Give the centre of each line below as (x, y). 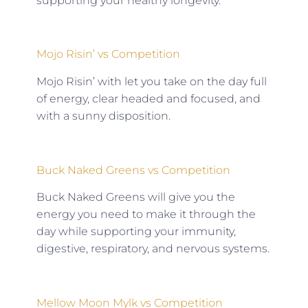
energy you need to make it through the (146, 214)
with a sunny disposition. (103, 115)
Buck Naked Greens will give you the (135, 197)
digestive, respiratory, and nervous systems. (153, 249)
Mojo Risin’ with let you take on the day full (151, 81)
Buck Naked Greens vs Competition (133, 170)
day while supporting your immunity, (136, 232)
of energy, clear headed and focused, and (148, 98)
